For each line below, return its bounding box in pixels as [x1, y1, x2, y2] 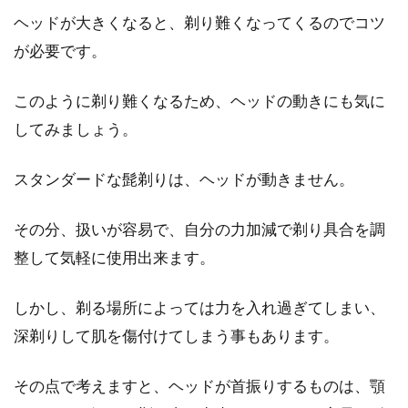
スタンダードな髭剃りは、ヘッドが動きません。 [14, 169, 354, 189]
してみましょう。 [14, 119, 138, 138]
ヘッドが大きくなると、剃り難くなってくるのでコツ [14, 13, 385, 32]
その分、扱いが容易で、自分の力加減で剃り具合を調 [14, 219, 385, 239]
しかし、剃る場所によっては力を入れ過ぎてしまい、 [14, 298, 385, 317]
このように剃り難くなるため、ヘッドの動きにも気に [14, 91, 385, 110]
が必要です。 [14, 41, 107, 60]
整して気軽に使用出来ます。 [14, 248, 215, 267]
